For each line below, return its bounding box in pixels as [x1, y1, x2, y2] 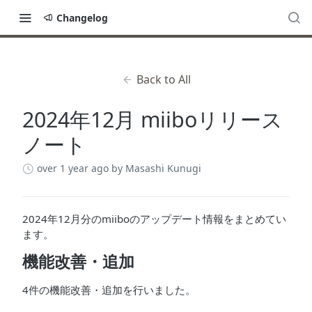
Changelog [56, 10, 108, 24]
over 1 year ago [37, 162, 109, 175]
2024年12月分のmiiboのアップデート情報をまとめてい [22, 212, 286, 226]
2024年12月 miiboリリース [22, 105, 283, 134]
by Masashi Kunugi [111, 162, 201, 175]
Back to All [136, 72, 191, 87]
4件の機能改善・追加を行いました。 [22, 283, 196, 297]
